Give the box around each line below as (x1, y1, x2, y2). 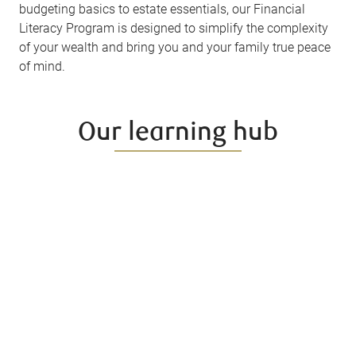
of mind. (19, 58, 66, 74)
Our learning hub (78, 120, 278, 147)
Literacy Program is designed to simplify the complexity (19, 20, 329, 36)
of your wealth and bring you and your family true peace (19, 39, 331, 55)
